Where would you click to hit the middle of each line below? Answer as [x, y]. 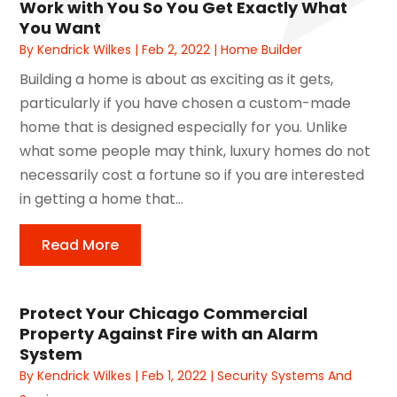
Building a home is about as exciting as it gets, [177, 79]
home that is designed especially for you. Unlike [184, 127]
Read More [81, 245]
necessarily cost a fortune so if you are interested [192, 175]
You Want [61, 27]
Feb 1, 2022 [175, 375]
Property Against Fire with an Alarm [169, 333]
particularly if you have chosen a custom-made [186, 103]
